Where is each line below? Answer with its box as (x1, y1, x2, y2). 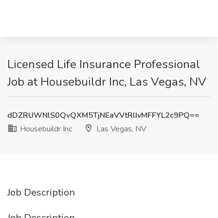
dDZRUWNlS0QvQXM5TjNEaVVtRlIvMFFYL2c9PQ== (7, 110, 200, 121)
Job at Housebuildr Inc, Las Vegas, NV (7, 74, 206, 90)
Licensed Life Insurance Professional (7, 56, 200, 72)
